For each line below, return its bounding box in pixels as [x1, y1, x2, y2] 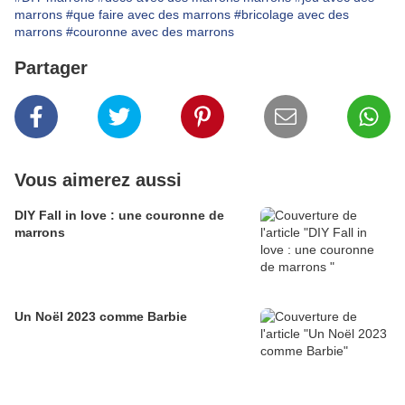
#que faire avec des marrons [66, 6, 231, 22]
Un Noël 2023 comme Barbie [14, 308, 187, 324]
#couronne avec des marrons [66, 24, 234, 39]
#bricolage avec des [234, 6, 349, 22]
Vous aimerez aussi [14, 169, 182, 190]
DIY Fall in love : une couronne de [14, 207, 224, 222]
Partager [14, 57, 88, 78]
